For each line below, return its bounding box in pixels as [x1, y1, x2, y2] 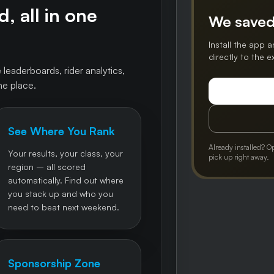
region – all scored [7, 161, 86, 172]
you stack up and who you [7, 188, 113, 199]
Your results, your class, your [7, 148, 123, 159]
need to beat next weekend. [7, 202, 119, 213]
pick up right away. [208, 152, 269, 162]
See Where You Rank [7, 124, 115, 138]
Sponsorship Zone [7, 256, 100, 270]
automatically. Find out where [7, 175, 124, 186]
